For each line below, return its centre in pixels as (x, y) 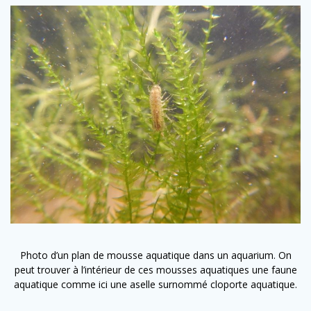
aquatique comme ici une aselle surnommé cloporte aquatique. (155, 284)
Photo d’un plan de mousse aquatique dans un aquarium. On (155, 255)
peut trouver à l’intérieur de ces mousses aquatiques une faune (155, 269)
